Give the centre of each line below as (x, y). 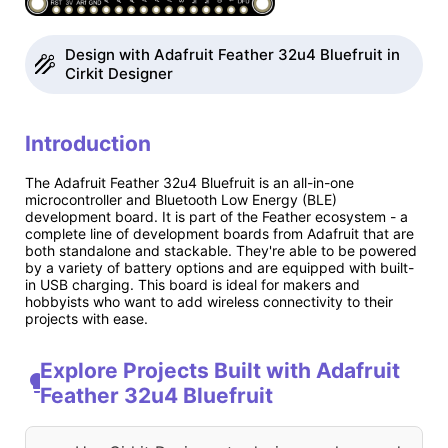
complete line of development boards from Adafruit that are (219, 233)
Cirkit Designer (119, 73)
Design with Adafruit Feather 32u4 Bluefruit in (232, 54)
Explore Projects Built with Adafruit (220, 371)
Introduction (88, 144)
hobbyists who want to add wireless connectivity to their (209, 301)
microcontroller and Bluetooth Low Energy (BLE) (181, 199)
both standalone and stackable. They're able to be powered (221, 250)
